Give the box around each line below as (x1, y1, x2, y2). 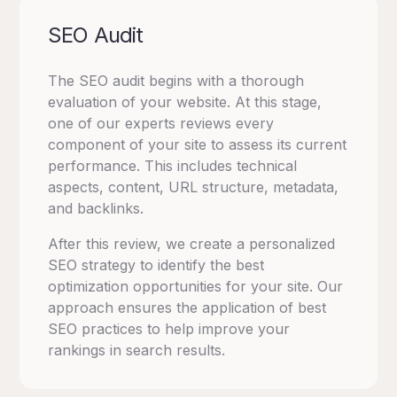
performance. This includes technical (48, 157, 298, 175)
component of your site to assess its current (48, 136, 347, 154)
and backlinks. (48, 199, 144, 218)
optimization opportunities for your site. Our (48, 277, 344, 296)
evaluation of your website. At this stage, (48, 93, 323, 112)
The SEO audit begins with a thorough (48, 72, 305, 90)
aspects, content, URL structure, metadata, (48, 178, 339, 197)
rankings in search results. (48, 341, 226, 360)
